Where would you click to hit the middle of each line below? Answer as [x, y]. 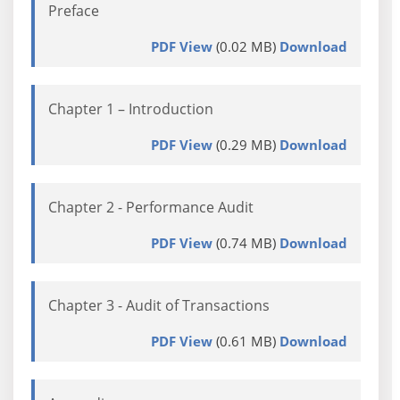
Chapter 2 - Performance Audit [151, 207]
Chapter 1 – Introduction [131, 109]
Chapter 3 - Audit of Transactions [159, 305]
